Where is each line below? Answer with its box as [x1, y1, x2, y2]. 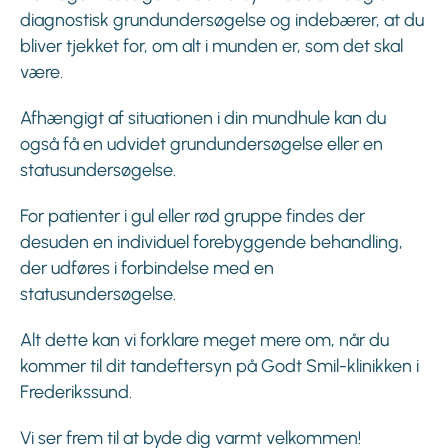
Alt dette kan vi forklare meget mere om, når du [20, 329, 389, 352]
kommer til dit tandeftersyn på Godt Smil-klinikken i [20, 355, 419, 378]
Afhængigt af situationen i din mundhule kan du [20, 107, 386, 130]
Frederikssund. [20, 381, 132, 404]
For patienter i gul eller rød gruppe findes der [20, 205, 365, 228]
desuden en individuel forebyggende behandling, [20, 231, 403, 254]
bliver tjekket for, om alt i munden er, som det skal [20, 35, 403, 58]
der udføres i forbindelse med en [20, 257, 274, 280]
